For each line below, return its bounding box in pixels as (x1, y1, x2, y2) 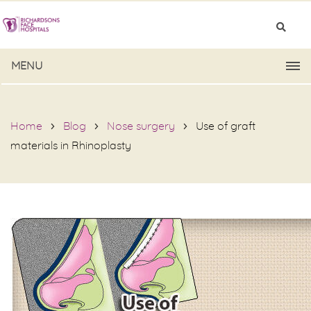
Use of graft (196, 121, 255, 132)
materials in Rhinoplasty (10, 140, 131, 151)
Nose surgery (107, 121, 175, 132)
